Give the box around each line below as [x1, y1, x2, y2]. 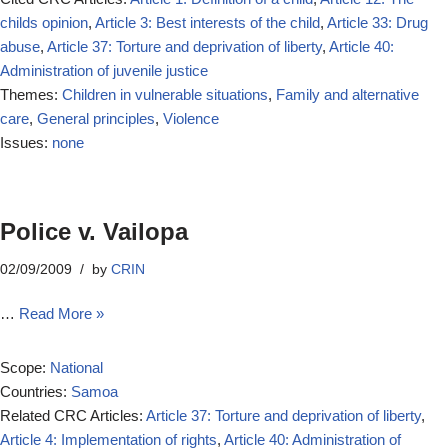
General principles [37, 110, 155, 127]
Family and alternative [276, 86, 419, 103]
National [50, 359, 103, 376]
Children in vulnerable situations [62, 86, 268, 103]
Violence [163, 110, 219, 127]
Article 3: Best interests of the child [95, 14, 320, 31]
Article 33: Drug [327, 14, 428, 31]
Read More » [19, 305, 104, 322]
